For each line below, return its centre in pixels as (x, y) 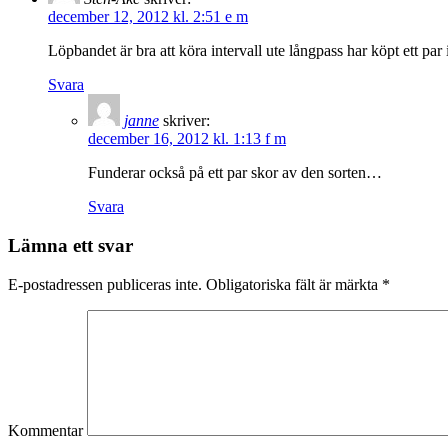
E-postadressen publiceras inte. (105, 284)
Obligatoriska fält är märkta (292, 284)
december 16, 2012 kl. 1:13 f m (187, 139)
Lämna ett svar (70, 245)
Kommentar (45, 430)
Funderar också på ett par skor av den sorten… (235, 173)
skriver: (186, 121)
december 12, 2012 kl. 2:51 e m (148, 17)
